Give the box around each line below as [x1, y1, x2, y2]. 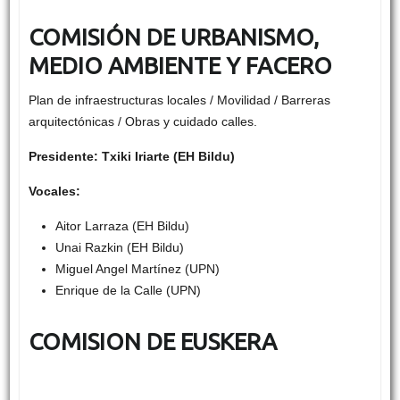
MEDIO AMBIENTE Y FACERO [28, 53, 332, 79]
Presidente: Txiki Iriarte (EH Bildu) [28, 149, 235, 164]
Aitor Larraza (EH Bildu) [54, 219, 189, 234]
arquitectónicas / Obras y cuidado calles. [28, 114, 257, 129]
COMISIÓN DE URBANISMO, [28, 24, 319, 51]
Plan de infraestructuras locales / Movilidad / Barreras [28, 93, 330, 108]
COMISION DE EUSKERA [28, 329, 277, 355]
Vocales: [28, 184, 80, 199]
